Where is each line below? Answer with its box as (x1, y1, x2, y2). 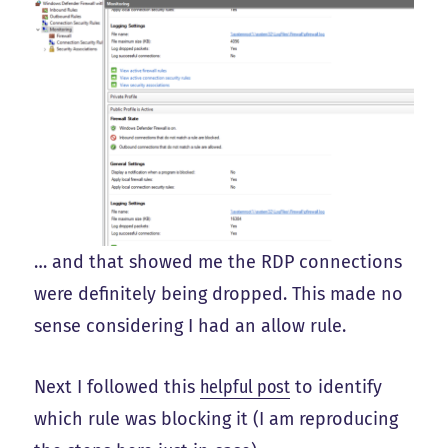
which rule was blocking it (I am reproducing (34, 408, 399, 431)
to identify (290, 376, 383, 399)
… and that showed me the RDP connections (34, 251, 403, 274)
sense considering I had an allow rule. (34, 315, 347, 338)
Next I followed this (34, 376, 201, 399)
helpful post (200, 376, 291, 399)
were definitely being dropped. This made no (34, 283, 404, 306)
